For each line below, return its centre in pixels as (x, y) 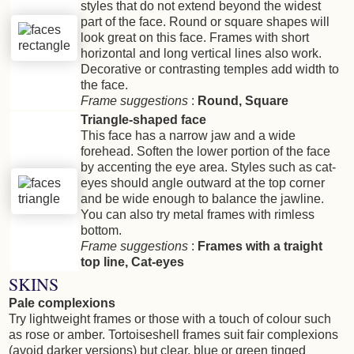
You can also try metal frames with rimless (198, 215)
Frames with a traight (260, 247)
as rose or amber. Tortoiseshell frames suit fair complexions (173, 335)
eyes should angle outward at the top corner (203, 183)
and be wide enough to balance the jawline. (202, 199)
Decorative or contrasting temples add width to (210, 70)
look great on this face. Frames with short (195, 38)
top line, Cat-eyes (132, 262)
